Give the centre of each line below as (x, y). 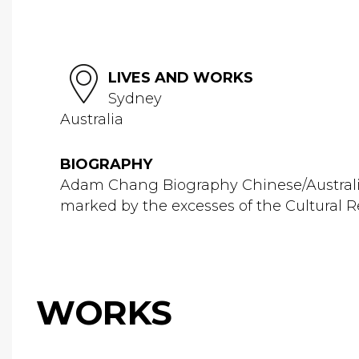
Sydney (135, 99)
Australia (92, 119)
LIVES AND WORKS (181, 78)
